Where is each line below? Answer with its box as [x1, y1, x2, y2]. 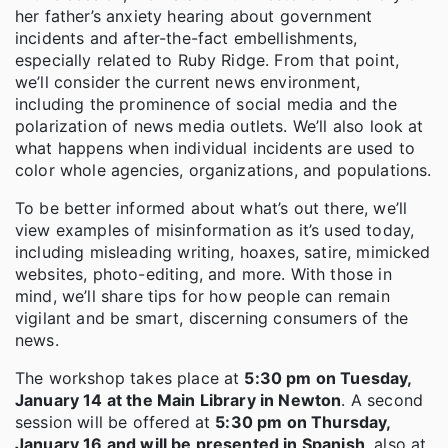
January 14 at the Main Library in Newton [15, 390, 342, 411]
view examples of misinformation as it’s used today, [15, 220, 415, 241]
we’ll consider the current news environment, [15, 72, 361, 93]
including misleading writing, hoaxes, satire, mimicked [15, 242, 431, 263]
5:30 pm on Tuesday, [244, 368, 412, 389]
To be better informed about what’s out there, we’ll [15, 198, 408, 219]
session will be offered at [15, 412, 216, 433]
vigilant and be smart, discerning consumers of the [15, 308, 409, 329]
